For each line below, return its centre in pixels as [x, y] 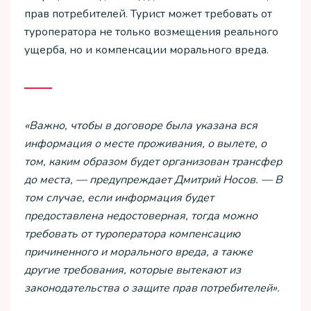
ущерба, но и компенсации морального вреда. [146, 50]
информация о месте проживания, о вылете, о [145, 144]
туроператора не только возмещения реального [151, 32]
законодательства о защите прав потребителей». [152, 288]
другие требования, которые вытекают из [133, 270]
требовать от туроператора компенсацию [132, 234]
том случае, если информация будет [119, 198]
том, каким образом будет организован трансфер [153, 162]
